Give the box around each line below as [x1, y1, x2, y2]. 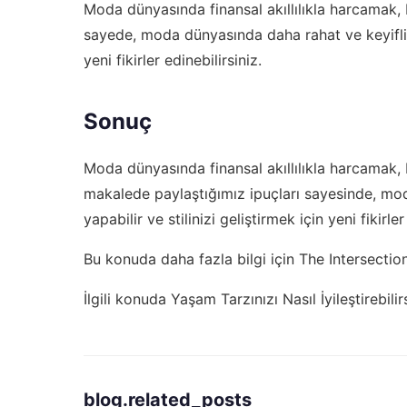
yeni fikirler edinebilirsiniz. [84, 50, 262, 69]
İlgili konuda [84, 289, 171, 308]
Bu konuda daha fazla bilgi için [84, 249, 299, 268]
